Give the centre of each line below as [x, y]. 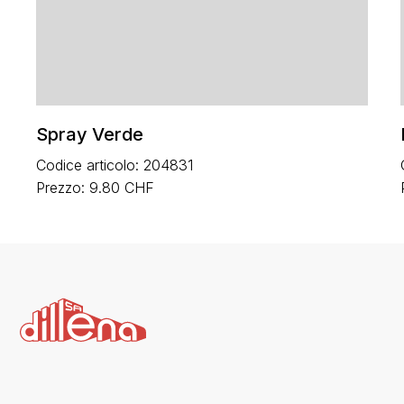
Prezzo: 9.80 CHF [96, 187]
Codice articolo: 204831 [115, 165]
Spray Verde [90, 134]
